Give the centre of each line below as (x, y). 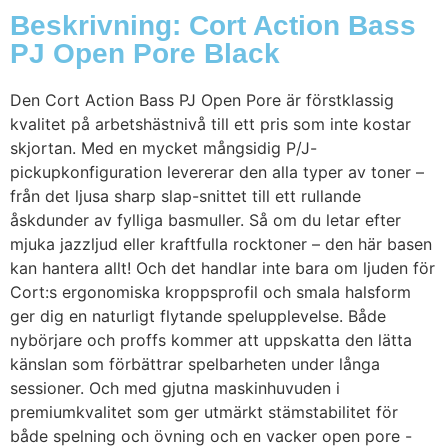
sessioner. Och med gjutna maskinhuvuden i (175, 388)
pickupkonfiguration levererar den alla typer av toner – (217, 172)
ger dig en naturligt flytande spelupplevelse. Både (198, 316)
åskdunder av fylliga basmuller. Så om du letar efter (205, 220)
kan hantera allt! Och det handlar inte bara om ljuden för (222, 268)
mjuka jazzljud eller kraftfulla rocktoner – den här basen (221, 244)
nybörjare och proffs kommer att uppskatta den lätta (211, 340)
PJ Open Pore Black (145, 54)
